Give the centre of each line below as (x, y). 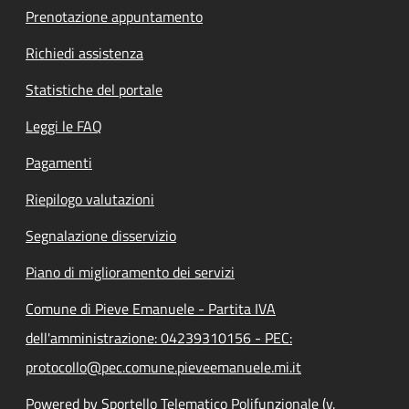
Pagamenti (59, 163)
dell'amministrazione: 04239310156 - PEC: (159, 338)
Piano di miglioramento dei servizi (130, 273)
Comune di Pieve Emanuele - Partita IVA (151, 309)
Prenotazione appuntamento (114, 17)
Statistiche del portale (94, 90)
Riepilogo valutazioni (90, 199)
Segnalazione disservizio (101, 236)
